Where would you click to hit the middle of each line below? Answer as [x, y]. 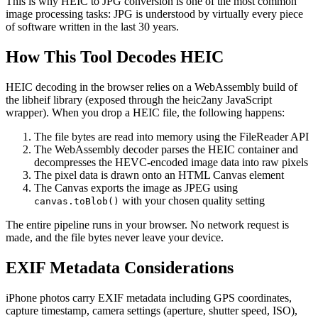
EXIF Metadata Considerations [120, 267]
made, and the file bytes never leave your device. [115, 237]
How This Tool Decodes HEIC [115, 57]
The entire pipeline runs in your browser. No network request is [147, 224]
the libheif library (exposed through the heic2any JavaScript [139, 99]
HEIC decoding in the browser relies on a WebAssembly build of [152, 87]
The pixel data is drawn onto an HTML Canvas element [159, 175]
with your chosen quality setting [192, 200]
